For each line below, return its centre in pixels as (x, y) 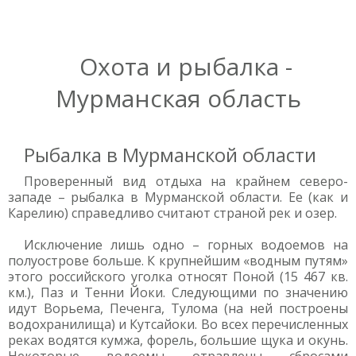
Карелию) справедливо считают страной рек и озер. (172, 213)
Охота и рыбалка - (186, 66)
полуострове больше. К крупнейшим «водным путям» (178, 261)
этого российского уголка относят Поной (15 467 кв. (178, 277)
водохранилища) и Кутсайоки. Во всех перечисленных (178, 324)
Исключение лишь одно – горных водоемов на (186, 245)
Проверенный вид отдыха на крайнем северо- (186, 181)
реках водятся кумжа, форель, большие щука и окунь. (178, 340)
